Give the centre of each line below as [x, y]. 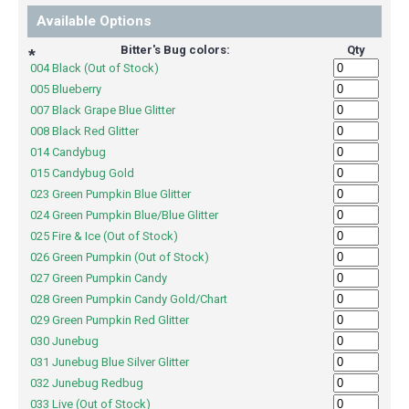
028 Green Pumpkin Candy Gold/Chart [138, 299]
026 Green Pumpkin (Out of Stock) [129, 257]
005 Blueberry [75, 89]
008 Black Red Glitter [94, 131]
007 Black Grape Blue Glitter [112, 110]
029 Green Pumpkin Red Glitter [119, 320]
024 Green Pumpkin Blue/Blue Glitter [134, 215]
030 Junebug [74, 341]
